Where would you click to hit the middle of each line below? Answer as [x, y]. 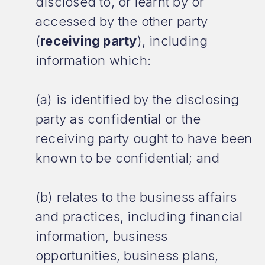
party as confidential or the [118, 119]
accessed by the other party [122, 21]
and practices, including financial [139, 216]
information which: [93, 60]
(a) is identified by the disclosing [138, 99]
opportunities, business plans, [127, 256]
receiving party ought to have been [144, 138]
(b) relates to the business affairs [136, 197]
